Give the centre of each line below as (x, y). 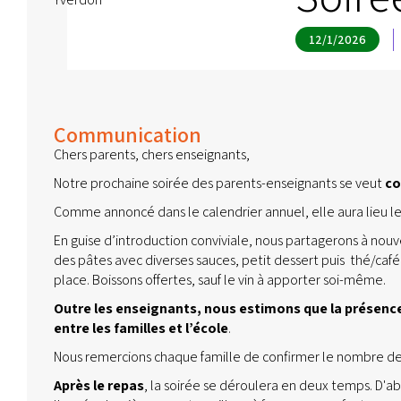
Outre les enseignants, (128, 308)
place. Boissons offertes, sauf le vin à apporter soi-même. (220, 280)
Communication (128, 134)
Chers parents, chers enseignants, (152, 154)
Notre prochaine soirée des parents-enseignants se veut (219, 183)
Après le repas (99, 385)
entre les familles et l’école (141, 328)
